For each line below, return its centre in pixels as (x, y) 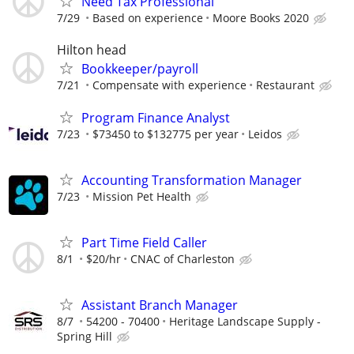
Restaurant (285, 85)
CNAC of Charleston (183, 259)
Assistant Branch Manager (160, 305)
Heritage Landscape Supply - (245, 322)
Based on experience (148, 18)
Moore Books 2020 (261, 18)
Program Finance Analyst (156, 117)
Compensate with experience (169, 85)
